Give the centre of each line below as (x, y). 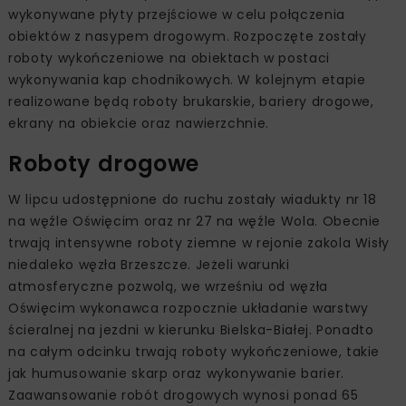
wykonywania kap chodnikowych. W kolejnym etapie (187, 79)
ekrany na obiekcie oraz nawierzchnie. (139, 123)
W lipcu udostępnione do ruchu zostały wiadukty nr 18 (193, 199)
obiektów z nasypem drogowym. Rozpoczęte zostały (188, 36)
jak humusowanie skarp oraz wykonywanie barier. (176, 373)
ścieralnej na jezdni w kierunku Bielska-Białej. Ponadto (191, 329)
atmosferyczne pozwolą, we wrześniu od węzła (168, 286)
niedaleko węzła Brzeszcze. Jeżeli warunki (149, 264)
